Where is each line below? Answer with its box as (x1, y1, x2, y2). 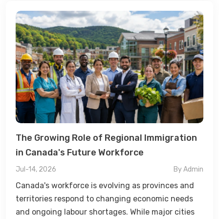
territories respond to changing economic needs (16, 194, 193, 204)
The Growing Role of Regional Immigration (16, 132, 197, 144)
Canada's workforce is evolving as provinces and (16, 181, 194, 191)
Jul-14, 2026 (16, 165, 56, 174)
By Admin (174, 165, 203, 174)
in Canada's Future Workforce (16, 147, 144, 158)
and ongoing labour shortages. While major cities (16, 207, 195, 217)
